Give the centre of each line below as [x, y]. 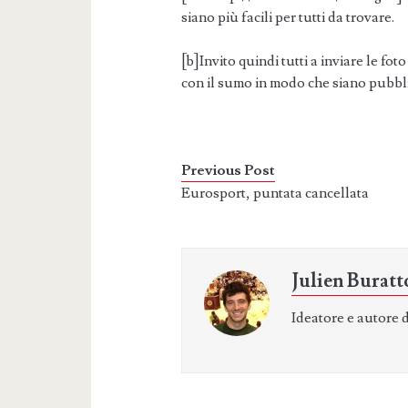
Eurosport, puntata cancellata [275, 193]
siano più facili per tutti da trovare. [288, 17]
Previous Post [229, 170]
